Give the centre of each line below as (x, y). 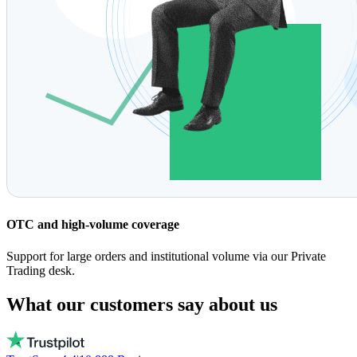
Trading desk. (41, 270)
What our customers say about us (142, 304)
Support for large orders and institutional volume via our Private (166, 256)
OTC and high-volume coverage (93, 225)
